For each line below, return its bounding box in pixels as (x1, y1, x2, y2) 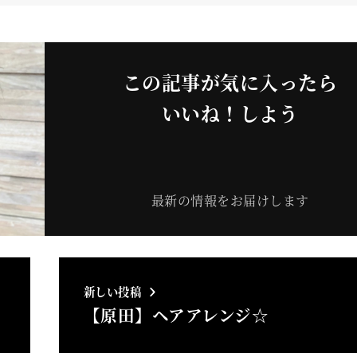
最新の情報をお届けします (151, 191, 309, 210)
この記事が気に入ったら (122, 68, 338, 96)
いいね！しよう (161, 99, 299, 127)
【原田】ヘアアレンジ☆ (83, 302, 269, 327)
